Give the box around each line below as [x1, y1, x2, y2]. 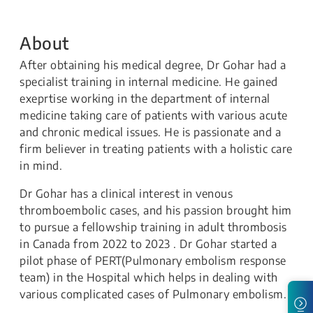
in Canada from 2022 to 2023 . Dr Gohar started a [20, 237, 277, 252]
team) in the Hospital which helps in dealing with [20, 270, 278, 285]
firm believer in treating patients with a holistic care [20, 142, 293, 156]
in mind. [20, 159, 62, 173]
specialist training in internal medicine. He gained [20, 75, 278, 89]
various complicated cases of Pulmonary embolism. [20, 287, 286, 302]
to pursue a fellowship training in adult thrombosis [20, 220, 287, 235]
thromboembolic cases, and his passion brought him [20, 203, 292, 218]
